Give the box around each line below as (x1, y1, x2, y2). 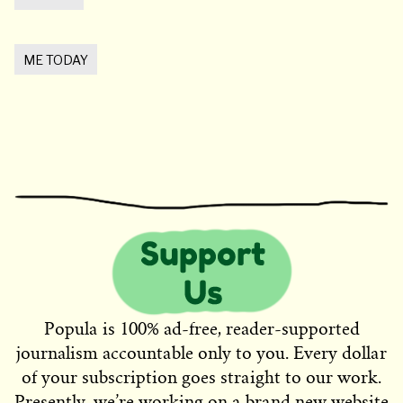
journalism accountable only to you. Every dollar (16, 344, 387, 363)
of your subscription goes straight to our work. (22, 368, 381, 388)
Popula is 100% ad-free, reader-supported (43, 319, 360, 339)
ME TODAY (23, 52, 88, 68)
